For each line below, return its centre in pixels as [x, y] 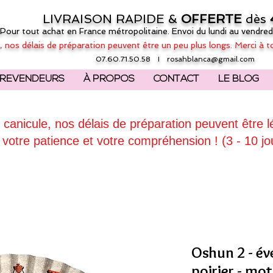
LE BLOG [239, 79]
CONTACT [176, 79]
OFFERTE [213, 19]
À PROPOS [109, 79]
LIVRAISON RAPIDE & [112, 19]
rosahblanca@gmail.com [211, 59]
